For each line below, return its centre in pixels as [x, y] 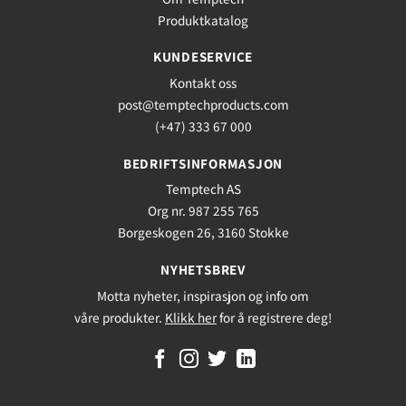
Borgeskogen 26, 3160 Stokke [203, 232]
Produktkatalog [203, 19]
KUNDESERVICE [203, 57]
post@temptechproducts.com [203, 104]
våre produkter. [120, 317]
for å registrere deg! [274, 317]
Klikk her [191, 317]
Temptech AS [203, 189]
